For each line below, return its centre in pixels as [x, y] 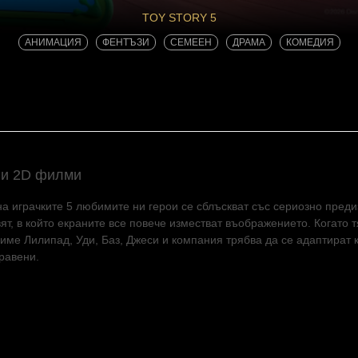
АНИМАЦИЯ [53, 42]
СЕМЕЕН [191, 42]
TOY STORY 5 [179, 18]
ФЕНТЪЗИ [125, 42]
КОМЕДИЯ [310, 42]
